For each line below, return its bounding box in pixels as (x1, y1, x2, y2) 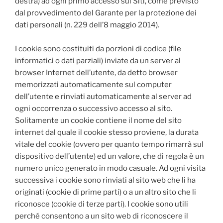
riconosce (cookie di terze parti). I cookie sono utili (15, 200, 188, 209)
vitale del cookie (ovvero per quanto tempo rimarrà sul (15, 140, 204, 149)
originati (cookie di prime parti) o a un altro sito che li (15, 188, 196, 197)
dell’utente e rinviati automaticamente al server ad (15, 92, 192, 101)
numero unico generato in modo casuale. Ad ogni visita (15, 164, 206, 173)
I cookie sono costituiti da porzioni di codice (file (15, 44, 181, 53)
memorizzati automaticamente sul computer (15, 80, 172, 89)
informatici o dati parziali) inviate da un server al (15, 56, 181, 65)
